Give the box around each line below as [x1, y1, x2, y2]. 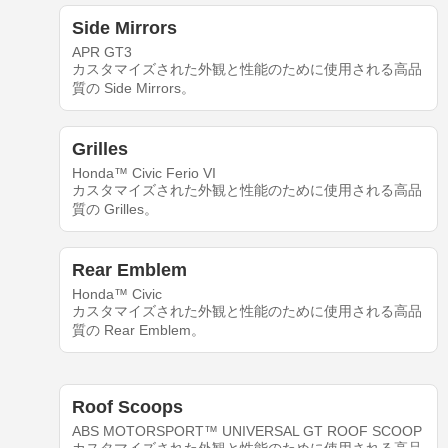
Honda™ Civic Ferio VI [71, 165, 216, 182]
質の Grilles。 [71, 201, 158, 218]
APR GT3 [71, 44, 132, 61]
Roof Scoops [71, 397, 183, 418]
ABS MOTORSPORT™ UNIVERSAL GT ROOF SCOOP [71, 423, 422, 440]
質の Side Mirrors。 [71, 80, 195, 97]
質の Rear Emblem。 [71, 322, 205, 339]
